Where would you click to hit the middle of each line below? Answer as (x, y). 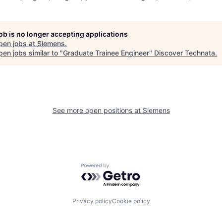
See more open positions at (97, 110)
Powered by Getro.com (124, 168)
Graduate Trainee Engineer (106, 53)
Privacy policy (92, 201)
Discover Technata (185, 53)
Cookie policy (131, 201)
